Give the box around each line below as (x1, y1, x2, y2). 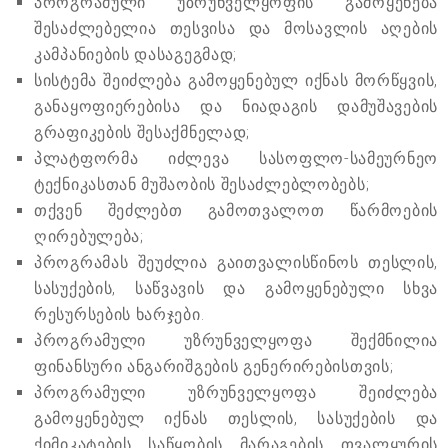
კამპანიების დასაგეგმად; (34, 45, 238, 65)
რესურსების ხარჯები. (34, 305, 205, 325)
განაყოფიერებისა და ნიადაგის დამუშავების (34, 97, 438, 117)
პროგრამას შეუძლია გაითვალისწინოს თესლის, (34, 253, 438, 273)
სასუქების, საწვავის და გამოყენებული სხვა (34, 279, 438, 299)
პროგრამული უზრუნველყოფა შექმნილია (34, 331, 438, 351)
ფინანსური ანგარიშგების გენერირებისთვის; (34, 357, 394, 377)
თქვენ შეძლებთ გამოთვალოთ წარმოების (34, 201, 438, 221)
